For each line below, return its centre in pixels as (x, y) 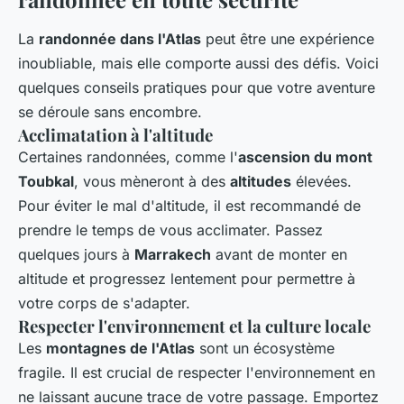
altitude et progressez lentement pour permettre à (187, 278)
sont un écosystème (265, 348)
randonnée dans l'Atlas (120, 38)
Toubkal (46, 181)
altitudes (261, 181)
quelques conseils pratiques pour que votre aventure (197, 87)
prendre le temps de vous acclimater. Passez (170, 230)
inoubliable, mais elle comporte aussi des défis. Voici (198, 63)
